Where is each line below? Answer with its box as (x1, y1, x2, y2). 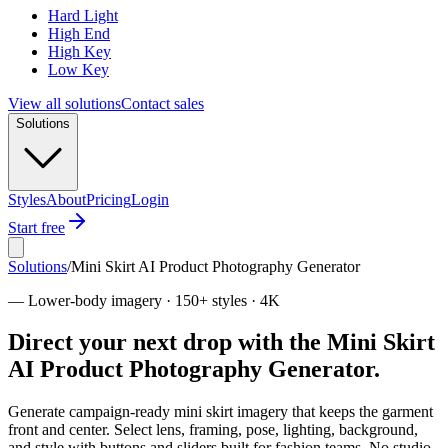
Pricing (86, 190, 131, 208)
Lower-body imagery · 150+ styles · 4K (28, 291, 280, 309)
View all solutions (8, 94, 121, 112)
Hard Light (48, 6, 118, 24)
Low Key (48, 60, 109, 78)
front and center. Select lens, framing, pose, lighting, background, (8, 421, 418, 439)
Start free (8, 218, 65, 236)
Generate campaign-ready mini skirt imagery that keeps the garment (8, 403, 433, 421)
